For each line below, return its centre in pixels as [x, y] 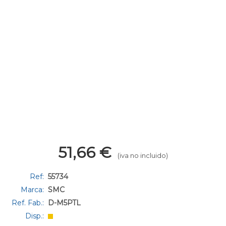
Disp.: [37, 216]
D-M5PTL [64, 203]
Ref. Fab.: [30, 203]
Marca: [34, 189]
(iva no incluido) [143, 155]
